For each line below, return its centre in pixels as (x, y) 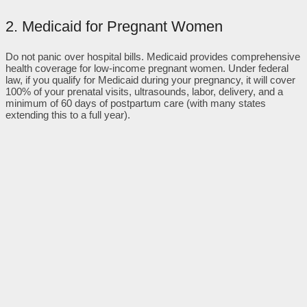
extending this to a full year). (68, 115)
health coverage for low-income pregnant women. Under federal (147, 69)
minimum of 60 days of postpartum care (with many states (136, 103)
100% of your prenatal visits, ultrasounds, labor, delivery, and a (144, 92)
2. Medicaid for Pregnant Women (114, 27)
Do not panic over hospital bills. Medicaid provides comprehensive (153, 57)
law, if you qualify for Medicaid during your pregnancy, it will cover (150, 80)
